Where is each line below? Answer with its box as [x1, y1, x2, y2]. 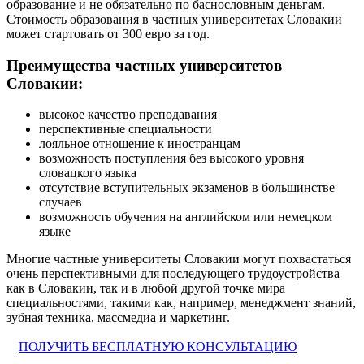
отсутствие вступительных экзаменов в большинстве [39, 180, 335, 195]
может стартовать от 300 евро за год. [6, 26, 210, 41]
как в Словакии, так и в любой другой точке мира [6, 281, 285, 296]
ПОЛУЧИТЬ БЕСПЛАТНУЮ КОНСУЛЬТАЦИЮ [19, 340, 297, 354]
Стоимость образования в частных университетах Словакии [6, 11, 342, 26]
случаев [39, 195, 82, 210]
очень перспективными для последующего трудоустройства [6, 266, 340, 281]
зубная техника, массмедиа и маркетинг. [6, 310, 230, 325]
